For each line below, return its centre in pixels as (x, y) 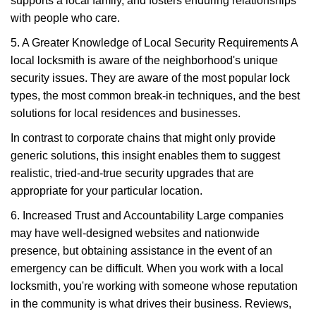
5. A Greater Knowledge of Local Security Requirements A (154, 43)
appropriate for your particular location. (107, 191)
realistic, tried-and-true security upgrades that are (132, 173)
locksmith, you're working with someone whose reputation (154, 286)
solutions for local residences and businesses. (126, 113)
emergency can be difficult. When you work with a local (147, 268)
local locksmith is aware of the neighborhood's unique (144, 60)
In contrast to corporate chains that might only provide (143, 138)
